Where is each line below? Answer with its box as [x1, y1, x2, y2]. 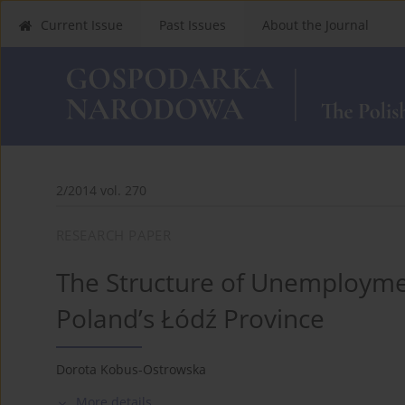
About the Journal [262, 16, 369, 33]
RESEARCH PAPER [56, 225, 172, 244]
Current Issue [41, 16, 123, 33]
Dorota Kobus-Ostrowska [56, 360, 206, 378]
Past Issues [159, 16, 226, 33]
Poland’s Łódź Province [56, 300, 325, 335]
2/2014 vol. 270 [56, 181, 146, 199]
